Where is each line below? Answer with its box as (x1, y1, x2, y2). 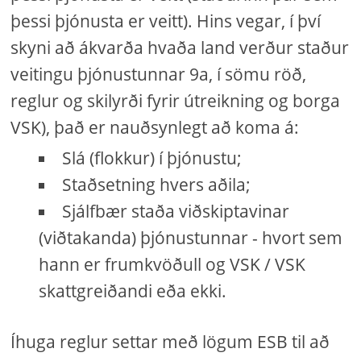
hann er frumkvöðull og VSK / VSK (39, 253, 306, 276)
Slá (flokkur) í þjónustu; (62, 147, 243, 169)
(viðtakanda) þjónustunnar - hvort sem (39, 226, 343, 249)
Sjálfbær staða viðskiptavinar (62, 200, 290, 222)
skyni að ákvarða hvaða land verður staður (10, 36, 350, 59)
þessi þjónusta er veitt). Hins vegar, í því (10, 10, 322, 32)
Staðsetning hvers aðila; (62, 173, 251, 196)
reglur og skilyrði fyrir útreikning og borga (10, 89, 341, 112)
